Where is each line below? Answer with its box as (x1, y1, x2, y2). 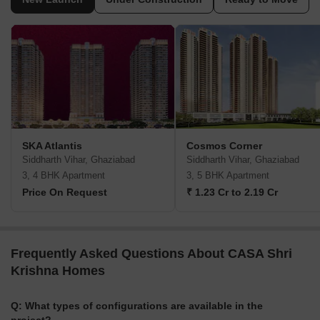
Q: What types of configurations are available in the (11, 300, 263, 312)
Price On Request (22, 186, 107, 199)
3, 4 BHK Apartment (22, 170, 105, 181)
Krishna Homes (11, 264, 105, 279)
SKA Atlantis (22, 140, 82, 152)
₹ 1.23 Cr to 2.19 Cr (186, 186, 278, 199)
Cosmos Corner (186, 140, 262, 152)
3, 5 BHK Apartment (186, 170, 269, 181)
